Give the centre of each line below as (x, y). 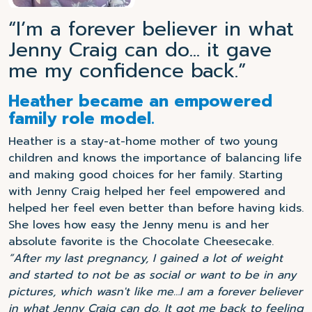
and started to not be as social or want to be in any (152, 275)
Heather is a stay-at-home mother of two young (143, 141)
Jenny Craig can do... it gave (140, 49)
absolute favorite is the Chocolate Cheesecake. (141, 241)
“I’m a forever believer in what (151, 29)
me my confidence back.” (127, 70)
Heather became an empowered (140, 101)
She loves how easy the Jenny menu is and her (139, 225)
